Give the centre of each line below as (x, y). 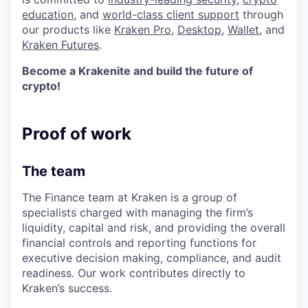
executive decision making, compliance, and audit (152, 258)
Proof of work (77, 134)
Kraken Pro (143, 30)
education (48, 15)
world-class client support (171, 15)
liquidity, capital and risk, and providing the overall (154, 228)
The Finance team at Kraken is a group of (130, 198)
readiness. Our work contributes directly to (134, 273)
